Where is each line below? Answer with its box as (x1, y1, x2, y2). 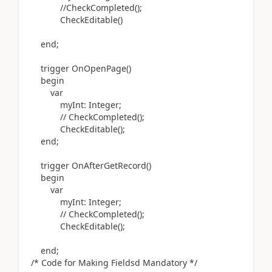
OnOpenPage (69, 63, 126, 74)
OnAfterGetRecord (69, 160, 146, 171)
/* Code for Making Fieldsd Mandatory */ (31, 257, 197, 268)
